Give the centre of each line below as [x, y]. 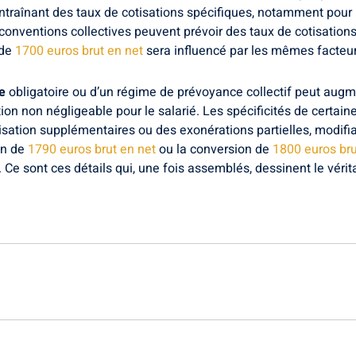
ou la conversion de [214, 149]
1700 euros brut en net [79, 50]
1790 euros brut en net [92, 149]
